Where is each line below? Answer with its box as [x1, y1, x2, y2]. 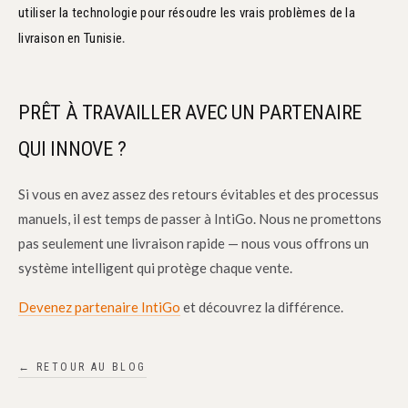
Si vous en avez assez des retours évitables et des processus [18, 185, 380, 202]
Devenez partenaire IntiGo [18, 299, 181, 316]
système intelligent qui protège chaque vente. [18, 259, 293, 276]
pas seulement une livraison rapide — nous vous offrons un [18, 234, 370, 251]
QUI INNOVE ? [18, 138, 127, 161]
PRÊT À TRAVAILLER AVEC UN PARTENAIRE [18, 101, 362, 125]
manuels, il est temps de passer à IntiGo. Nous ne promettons [18, 209, 382, 227]
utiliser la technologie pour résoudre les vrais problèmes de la [18, 5, 356, 22]
